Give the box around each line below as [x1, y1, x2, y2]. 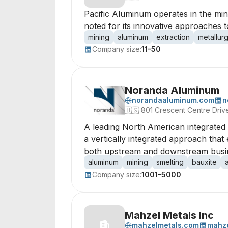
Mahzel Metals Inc [125, 209, 214, 221]
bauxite [192, 158, 217, 166]
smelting [156, 158, 184, 166]
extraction [156, 33, 190, 41]
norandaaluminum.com [132, 96, 214, 104]
